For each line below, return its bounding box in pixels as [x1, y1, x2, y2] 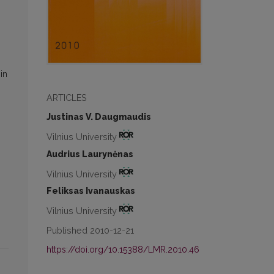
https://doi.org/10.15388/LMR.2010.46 [46, 245, 199, 255]
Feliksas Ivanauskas [46, 186, 135, 196]
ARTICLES [46, 92, 87, 103]
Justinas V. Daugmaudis [46, 111, 151, 122]
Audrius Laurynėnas [46, 149, 133, 159]
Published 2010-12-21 [46, 225, 134, 236]
